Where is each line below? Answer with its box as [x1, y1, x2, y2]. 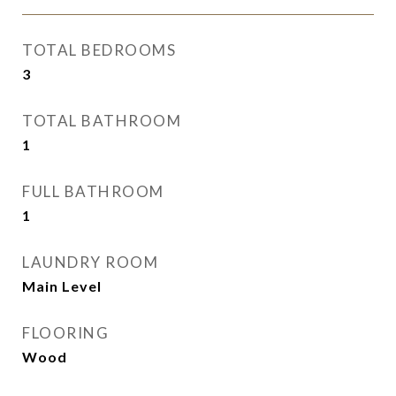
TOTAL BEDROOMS [22, 41, 176, 59]
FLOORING [22, 324, 109, 342]
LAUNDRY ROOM [22, 253, 158, 271]
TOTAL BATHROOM [22, 111, 181, 130]
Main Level [22, 278, 102, 294]
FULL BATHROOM [22, 182, 164, 201]
